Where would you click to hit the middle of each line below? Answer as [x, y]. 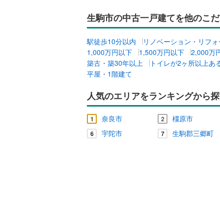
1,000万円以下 [110, 52]
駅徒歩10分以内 [111, 41]
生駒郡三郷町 [193, 133]
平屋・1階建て [110, 73]
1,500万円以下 [162, 52]
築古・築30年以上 [115, 63]
